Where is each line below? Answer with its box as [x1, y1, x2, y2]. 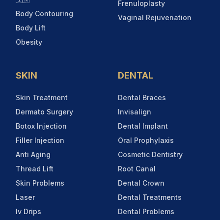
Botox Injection [16, 121, 67, 130]
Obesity [16, 37, 42, 46]
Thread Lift [16, 164, 54, 173]
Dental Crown [118, 178, 165, 187]
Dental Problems [118, 207, 174, 216]
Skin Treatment [16, 93, 68, 102]
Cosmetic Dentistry [118, 150, 183, 159]
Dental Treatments [118, 192, 182, 201]
